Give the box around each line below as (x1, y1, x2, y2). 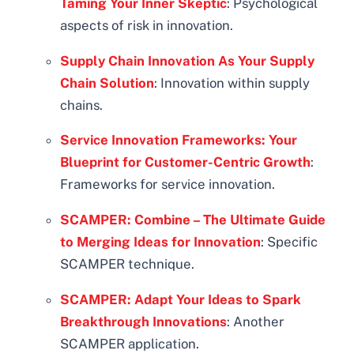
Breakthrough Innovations (60, 314, 228, 330)
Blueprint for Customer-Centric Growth (60, 154, 311, 171)
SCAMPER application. (60, 336, 200, 352)
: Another (227, 314, 285, 330)
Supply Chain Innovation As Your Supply (60, 52, 315, 69)
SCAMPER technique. (60, 256, 195, 273)
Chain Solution (60, 74, 155, 91)
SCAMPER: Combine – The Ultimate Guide (60, 212, 326, 228)
